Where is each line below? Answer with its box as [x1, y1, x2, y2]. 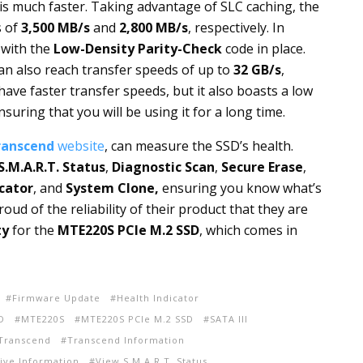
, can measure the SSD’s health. [105, 137, 293, 155]
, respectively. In [188, 19, 284, 36]
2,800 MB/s [116, 19, 188, 36]
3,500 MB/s [21, 19, 90, 36]
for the [9, 221, 58, 239]
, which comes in [199, 221, 297, 239]
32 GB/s [233, 61, 281, 79]
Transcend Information [67, 334, 185, 346]
